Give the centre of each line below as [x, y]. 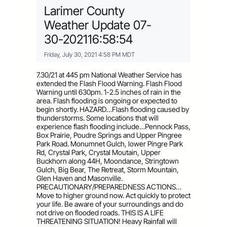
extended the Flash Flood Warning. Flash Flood [109, 83]
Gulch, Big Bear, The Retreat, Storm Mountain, [108, 169]
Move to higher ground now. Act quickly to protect [113, 195]
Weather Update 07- [98, 25]
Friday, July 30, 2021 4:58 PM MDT [89, 54]
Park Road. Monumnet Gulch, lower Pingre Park [110, 143]
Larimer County [84, 11]
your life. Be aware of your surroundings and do [110, 204]
